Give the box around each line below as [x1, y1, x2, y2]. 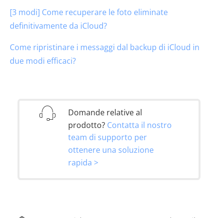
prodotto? [68, 119, 107, 130]
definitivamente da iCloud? [10, 20, 107, 31]
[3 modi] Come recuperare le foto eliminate [10, 6, 168, 18]
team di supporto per [68, 132, 147, 143]
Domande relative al [68, 107, 142, 118]
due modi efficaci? [10, 55, 76, 66]
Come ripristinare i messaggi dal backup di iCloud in [10, 41, 200, 53]
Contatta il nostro [107, 119, 172, 130]
